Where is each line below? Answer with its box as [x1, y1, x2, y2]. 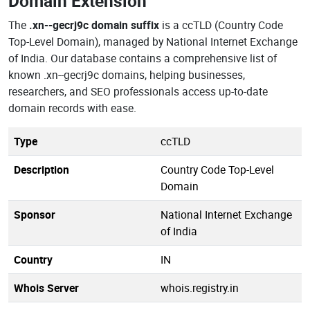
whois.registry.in [161, 280, 239, 295]
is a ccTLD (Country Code [159, 17, 283, 33]
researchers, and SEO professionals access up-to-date [8, 84, 268, 99]
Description [14, 162, 69, 177]
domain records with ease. [8, 100, 136, 116]
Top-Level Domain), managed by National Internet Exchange [8, 34, 298, 49]
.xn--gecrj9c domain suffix [29, 17, 159, 33]
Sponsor [14, 207, 55, 222]
